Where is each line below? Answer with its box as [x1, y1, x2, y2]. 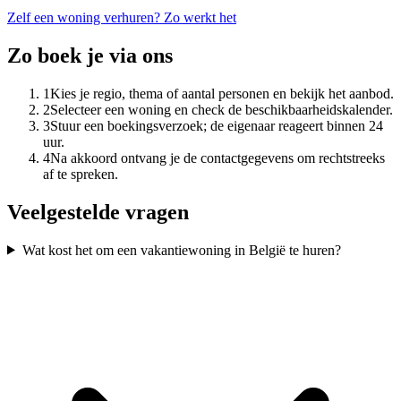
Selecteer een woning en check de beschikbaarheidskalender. [50, 101, 393, 117]
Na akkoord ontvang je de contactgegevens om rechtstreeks [50, 149, 385, 166]
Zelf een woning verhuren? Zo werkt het [7, 9, 236, 25]
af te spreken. [43, 166, 118, 182]
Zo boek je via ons [7, 43, 173, 67]
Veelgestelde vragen [7, 200, 189, 224]
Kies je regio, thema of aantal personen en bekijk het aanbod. [50, 85, 394, 101]
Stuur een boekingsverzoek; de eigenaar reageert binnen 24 [50, 117, 383, 133]
